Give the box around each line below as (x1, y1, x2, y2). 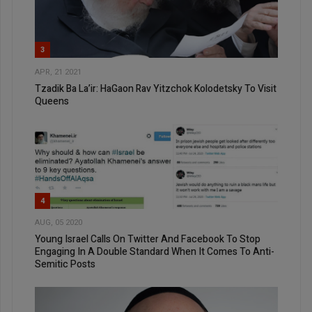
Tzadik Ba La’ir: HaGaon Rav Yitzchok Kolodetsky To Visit (35, 81, 276, 96)
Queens (35, 93, 69, 109)
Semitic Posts (35, 257, 95, 272)
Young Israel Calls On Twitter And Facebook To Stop (35, 232, 260, 247)
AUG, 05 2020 (35, 217, 82, 229)
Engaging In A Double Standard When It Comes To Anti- (35, 244, 274, 260)
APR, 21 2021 (35, 65, 81, 78)
